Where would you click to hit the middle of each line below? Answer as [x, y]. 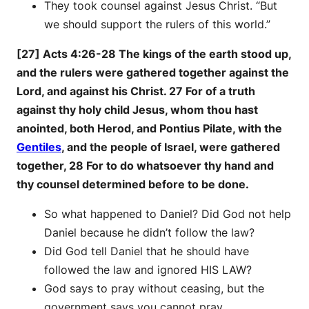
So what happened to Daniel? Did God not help [168, 214]
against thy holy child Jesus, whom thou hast [137, 110]
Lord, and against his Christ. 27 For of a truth [136, 91]
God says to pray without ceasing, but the [154, 289]
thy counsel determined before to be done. [133, 185]
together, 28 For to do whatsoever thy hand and [145, 166]
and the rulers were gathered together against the [153, 73]
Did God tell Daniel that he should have [147, 251]
